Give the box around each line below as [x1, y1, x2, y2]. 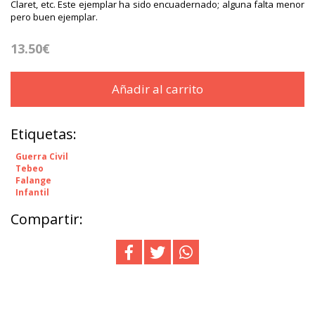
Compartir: [11, 209, 83, 229]
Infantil [15, 186, 49, 198]
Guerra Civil [15, 150, 68, 162]
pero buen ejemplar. [11, 10, 98, 23]
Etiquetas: [11, 124, 77, 143]
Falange [15, 174, 51, 186]
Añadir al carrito [112, 80, 203, 97]
